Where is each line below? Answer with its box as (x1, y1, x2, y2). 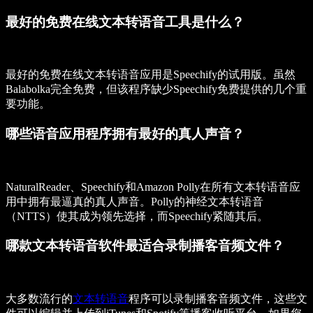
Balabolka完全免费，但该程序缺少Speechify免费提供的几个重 (6, 83, 307, 96)
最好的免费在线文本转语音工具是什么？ (6, 14, 245, 29)
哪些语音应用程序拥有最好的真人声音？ (6, 126, 245, 142)
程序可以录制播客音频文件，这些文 (129, 293, 307, 305)
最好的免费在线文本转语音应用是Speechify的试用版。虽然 (6, 68, 296, 81)
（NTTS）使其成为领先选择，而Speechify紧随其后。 (6, 210, 271, 222)
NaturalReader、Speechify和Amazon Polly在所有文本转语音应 (6, 180, 300, 193)
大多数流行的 (6, 293, 73, 305)
